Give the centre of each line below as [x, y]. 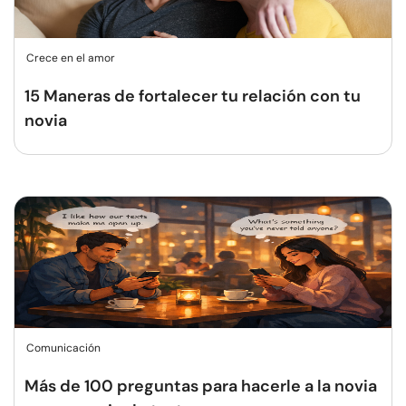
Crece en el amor [71, 58]
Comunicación [63, 348]
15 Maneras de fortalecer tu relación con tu [193, 96]
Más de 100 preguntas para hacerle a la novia [201, 386]
